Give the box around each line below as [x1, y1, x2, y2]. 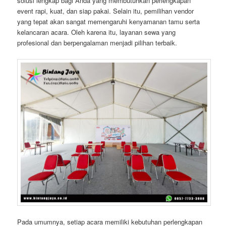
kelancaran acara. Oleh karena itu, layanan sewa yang [17, 27, 176, 37]
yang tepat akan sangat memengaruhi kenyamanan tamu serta [17, 17, 200, 27]
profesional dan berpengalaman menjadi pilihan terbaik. [17, 38, 178, 48]
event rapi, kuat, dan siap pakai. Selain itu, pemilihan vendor [17, 6, 194, 16]
